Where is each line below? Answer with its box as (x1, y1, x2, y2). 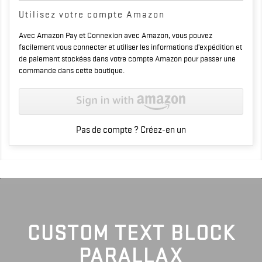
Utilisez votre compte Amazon (19, 9, 165, 20)
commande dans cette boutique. (19, 65, 125, 75)
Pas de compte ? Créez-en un (76, 124, 186, 135)
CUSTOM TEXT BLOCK (27, 220, 235, 244)
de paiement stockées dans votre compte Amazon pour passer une (19, 54, 236, 63)
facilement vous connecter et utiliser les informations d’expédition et (19, 42, 242, 51)
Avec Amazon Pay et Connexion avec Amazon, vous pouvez (19, 30, 212, 40)
